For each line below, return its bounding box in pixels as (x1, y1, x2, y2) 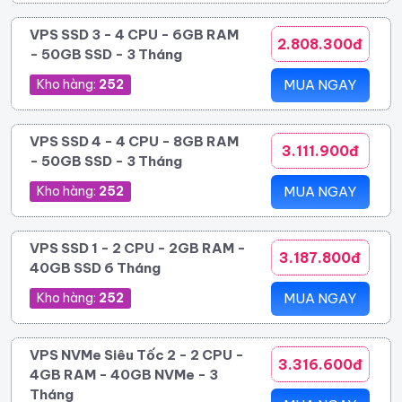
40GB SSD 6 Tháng (30, 258, 161, 276)
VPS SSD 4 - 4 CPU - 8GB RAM (30, 132, 239, 150)
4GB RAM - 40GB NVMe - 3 (30, 365, 218, 383)
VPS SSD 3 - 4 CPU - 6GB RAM (30, 25, 239, 43)
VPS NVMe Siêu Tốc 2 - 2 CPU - (30, 345, 244, 363)
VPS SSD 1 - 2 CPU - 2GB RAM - (30, 239, 246, 257)
